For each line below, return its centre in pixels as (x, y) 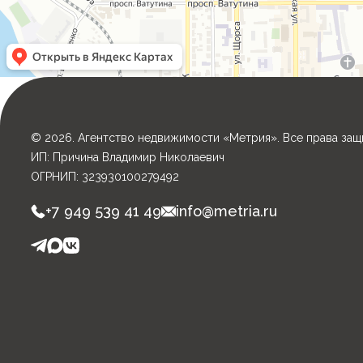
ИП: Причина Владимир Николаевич (128, 157)
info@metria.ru (226, 211)
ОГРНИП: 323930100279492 (105, 177)
